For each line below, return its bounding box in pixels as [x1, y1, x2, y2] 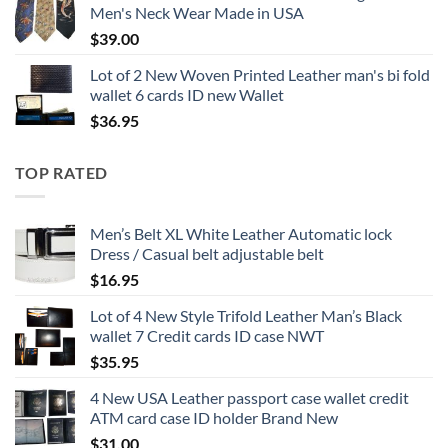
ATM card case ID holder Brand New [90, 408, 338, 428]
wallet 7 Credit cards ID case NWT [90, 326, 324, 346]
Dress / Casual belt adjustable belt [90, 244, 324, 264]
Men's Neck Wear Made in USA [90, 2, 304, 22]
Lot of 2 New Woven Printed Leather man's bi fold [90, 64, 430, 84]
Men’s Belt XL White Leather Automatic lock [90, 224, 392, 244]
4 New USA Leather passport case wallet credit [90, 388, 409, 408]
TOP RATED [15, 162, 109, 182]
